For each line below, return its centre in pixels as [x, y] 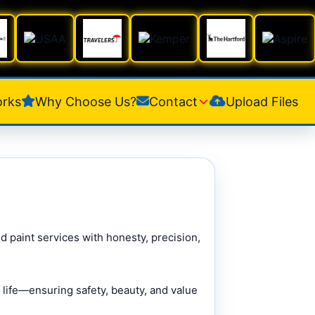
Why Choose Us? [86, 101]
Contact [173, 101]
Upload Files [262, 101]
